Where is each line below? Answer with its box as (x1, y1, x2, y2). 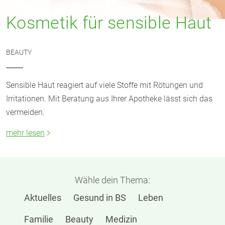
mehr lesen (6, 128, 45, 138)
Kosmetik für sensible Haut (6, 13, 212, 33)
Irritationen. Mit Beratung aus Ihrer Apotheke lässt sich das (6, 94, 212, 104)
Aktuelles (24, 192, 61, 203)
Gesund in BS (73, 192, 126, 203)
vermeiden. (6, 107, 45, 118)
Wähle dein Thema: (75, 175, 150, 186)
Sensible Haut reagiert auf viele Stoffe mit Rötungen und (6, 80, 203, 90)
